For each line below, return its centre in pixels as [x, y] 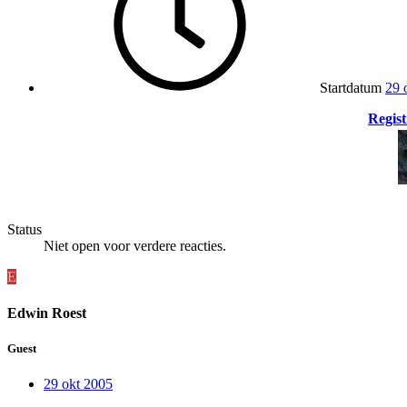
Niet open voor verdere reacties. [135, 246]
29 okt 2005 [78, 383]
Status [25, 230]
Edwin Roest [47, 313]
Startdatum [351, 88]
